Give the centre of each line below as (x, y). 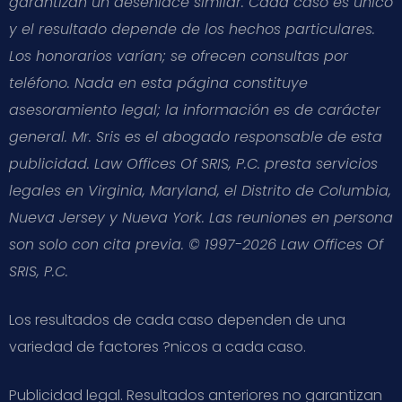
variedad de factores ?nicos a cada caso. (157, 346)
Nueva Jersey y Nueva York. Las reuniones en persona (201, 217)
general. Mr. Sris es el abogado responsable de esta (196, 136)
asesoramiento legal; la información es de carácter (195, 109)
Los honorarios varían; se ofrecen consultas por (179, 56)
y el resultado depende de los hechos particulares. (192, 29)
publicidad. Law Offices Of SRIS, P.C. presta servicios (193, 163)
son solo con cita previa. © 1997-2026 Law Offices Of (196, 244)
